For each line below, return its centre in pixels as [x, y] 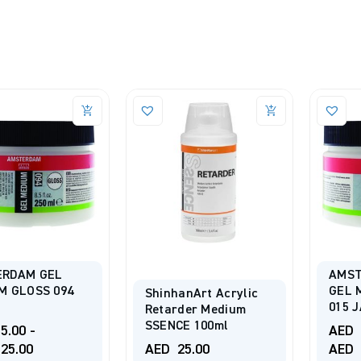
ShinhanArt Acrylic [201, 295]
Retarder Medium [195, 311]
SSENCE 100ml [187, 327]
